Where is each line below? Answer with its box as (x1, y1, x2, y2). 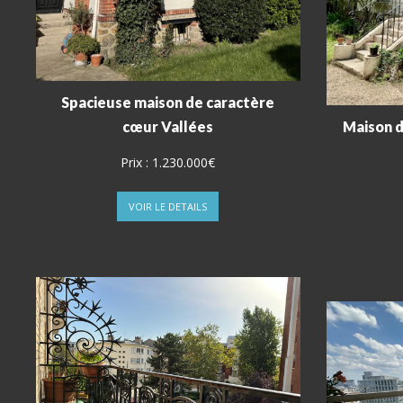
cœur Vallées (122, 118, 214, 136)
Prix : (121, 154, 153, 172)
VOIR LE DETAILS (129, 200, 208, 214)
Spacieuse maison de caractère (61, 94, 275, 112)
